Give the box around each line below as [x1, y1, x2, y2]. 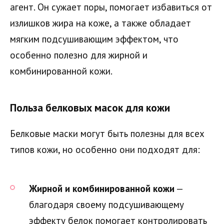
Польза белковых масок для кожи [10, 100, 170, 114]
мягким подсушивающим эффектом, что [10, 33, 178, 45]
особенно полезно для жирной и [10, 49, 147, 61]
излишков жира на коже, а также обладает [10, 17, 191, 29]
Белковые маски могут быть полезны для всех [10, 127, 204, 140]
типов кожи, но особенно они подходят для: [10, 143, 200, 156]
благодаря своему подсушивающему [29, 198, 184, 210]
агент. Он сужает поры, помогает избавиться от [10, 1, 212, 13]
